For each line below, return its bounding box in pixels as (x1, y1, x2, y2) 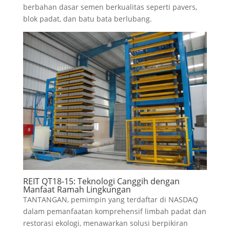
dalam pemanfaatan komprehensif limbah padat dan (23, 206, 206, 216)
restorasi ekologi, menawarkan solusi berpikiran (23, 218, 188, 228)
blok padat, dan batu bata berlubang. (23, 14, 152, 24)
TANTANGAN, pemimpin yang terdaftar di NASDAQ (23, 195, 198, 204)
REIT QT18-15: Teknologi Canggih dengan (23, 176, 180, 187)
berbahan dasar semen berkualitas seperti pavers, (23, 2, 197, 12)
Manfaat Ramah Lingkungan (23, 184, 131, 195)
